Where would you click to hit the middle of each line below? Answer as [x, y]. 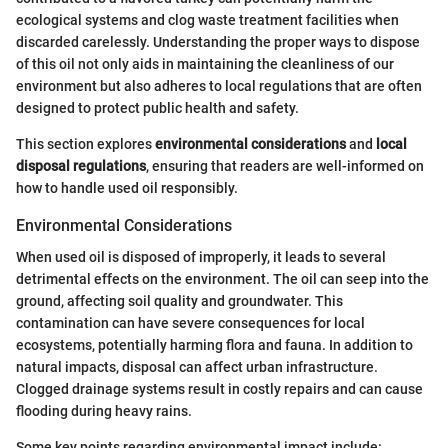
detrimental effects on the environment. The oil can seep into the [222, 279]
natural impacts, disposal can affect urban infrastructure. [197, 367]
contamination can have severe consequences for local [190, 323]
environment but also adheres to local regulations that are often [219, 86]
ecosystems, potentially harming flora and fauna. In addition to [214, 345]
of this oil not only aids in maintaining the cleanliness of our [205, 64]
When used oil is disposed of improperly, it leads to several [201, 257]
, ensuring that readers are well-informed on [285, 166]
